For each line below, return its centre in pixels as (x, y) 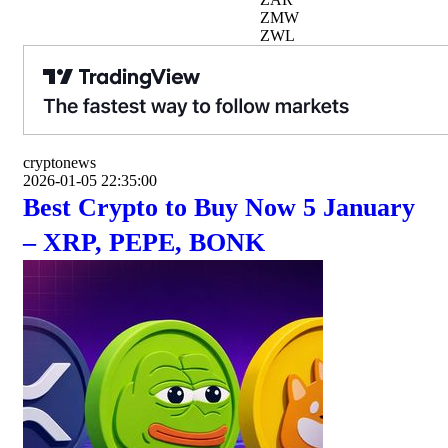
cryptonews (59, 162)
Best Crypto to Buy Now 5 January (219, 207)
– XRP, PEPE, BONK (144, 242)
